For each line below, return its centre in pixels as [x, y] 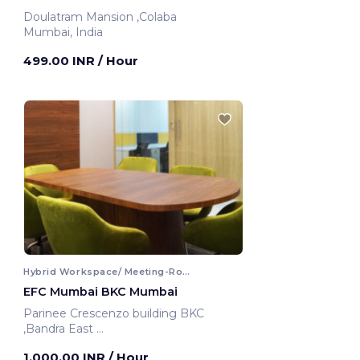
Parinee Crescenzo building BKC [114, 313]
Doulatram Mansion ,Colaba [158, 16]
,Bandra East [60, 328]
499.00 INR [61, 60]
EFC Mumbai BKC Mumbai [100, 291]
